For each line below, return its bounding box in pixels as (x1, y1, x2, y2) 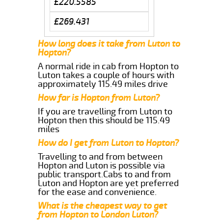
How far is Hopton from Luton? (38, 92, 160, 103)
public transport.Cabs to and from (38, 168, 171, 180)
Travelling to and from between (38, 151, 163, 162)
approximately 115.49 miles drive (38, 78, 168, 89)
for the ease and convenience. (38, 186, 157, 197)
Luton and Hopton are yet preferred (38, 177, 179, 189)
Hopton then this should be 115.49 (38, 114, 170, 126)
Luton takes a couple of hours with (38, 69, 175, 81)
